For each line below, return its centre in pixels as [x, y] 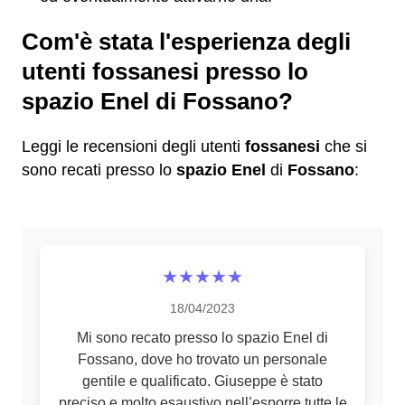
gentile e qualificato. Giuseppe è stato [202, 381]
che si [344, 146]
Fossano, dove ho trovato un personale [202, 359]
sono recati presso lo [99, 170]
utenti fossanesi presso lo [165, 71]
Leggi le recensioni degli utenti [133, 146]
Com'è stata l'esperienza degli [186, 42]
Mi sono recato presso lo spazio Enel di [202, 338]
